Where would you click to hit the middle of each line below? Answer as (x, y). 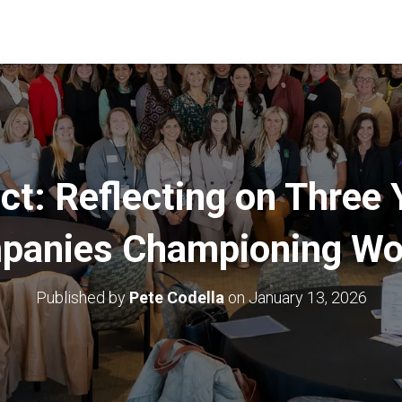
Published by (82, 297)
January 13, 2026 (307, 297)
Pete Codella (176, 297)
